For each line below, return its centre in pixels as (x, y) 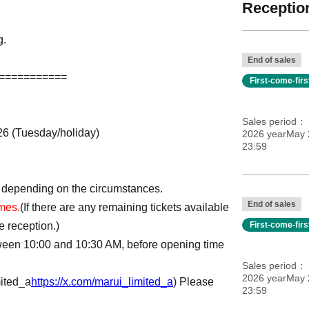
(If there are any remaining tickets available (124, 207)
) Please (193, 282)
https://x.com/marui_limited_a (102, 282)
